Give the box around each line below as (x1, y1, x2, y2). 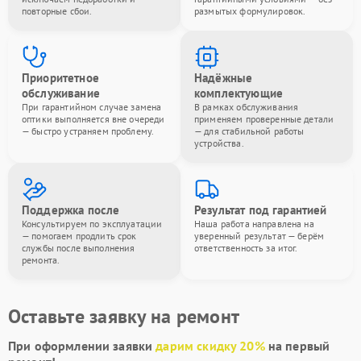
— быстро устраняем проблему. (22, 125, 155, 137)
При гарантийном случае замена (22, 101, 162, 113)
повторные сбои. (22, 5, 93, 17)
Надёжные (194, 70, 253, 85)
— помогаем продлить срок (22, 230, 137, 242)
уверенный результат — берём (194, 230, 325, 242)
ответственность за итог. (194, 242, 298, 254)
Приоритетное (22, 70, 99, 85)
